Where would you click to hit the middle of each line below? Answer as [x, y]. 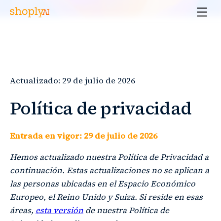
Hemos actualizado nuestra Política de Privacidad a [109, 157]
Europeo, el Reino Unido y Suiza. [74, 197]
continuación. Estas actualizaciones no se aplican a [110, 171]
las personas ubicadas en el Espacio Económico [103, 184]
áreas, [22, 211]
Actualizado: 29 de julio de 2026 [73, 81]
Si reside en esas [171, 197]
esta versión [59, 211]
